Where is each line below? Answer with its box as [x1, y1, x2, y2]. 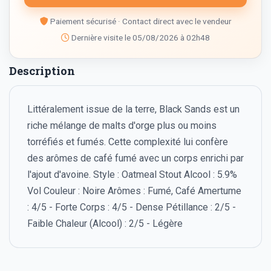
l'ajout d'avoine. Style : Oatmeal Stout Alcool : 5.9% [27, 169, 237, 181]
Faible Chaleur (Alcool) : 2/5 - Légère [27, 218, 183, 230]
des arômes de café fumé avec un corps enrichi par [27, 152, 244, 165]
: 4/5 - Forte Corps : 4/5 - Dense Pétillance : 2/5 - [27, 201, 236, 214]
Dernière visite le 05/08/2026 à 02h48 [70, 32, 210, 42]
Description [9, 63, 75, 78]
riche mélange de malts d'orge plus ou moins [27, 120, 217, 132]
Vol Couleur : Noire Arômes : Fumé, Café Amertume [27, 185, 241, 197]
